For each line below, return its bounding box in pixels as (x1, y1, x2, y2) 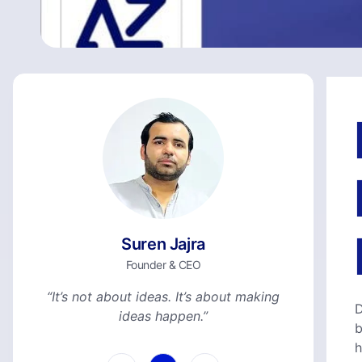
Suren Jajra (121, 234, 205, 254)
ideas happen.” (119, 308, 208, 324)
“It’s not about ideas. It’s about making (47, 288, 280, 305)
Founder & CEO (125, 258, 201, 271)
